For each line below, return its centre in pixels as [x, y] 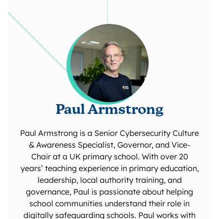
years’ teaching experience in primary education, [109, 168]
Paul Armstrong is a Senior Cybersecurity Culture [109, 133]
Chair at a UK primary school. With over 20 [109, 156]
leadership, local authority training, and [109, 180]
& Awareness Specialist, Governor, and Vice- [109, 144]
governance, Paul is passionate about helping [109, 191]
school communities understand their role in [109, 203]
